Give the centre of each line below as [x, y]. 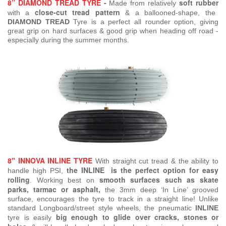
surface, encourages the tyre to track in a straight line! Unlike [113, 199]
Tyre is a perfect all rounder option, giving [144, 22]
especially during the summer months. [68, 40]
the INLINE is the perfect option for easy [143, 170]
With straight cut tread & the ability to [156, 161]
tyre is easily [32, 218]
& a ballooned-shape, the [167, 13]
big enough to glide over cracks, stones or [137, 217]
